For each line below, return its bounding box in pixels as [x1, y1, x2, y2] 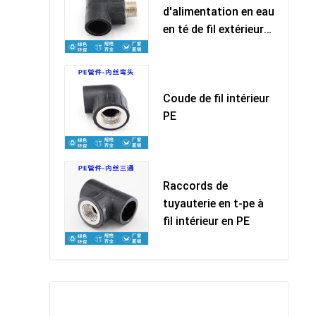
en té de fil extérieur [163, 22, 264, 36]
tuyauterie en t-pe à [163, 196, 264, 210]
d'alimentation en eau [163, 4, 274, 18]
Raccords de [163, 178, 228, 193]
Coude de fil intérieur [163, 92, 269, 105]
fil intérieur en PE [163, 214, 250, 228]
